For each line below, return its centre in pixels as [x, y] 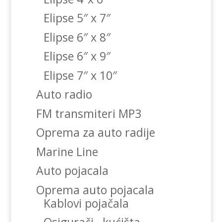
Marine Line [67, 151]
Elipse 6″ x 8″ [77, 37]
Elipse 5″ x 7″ [77, 18]
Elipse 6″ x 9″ [77, 56]
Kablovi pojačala [86, 203]
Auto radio [64, 94]
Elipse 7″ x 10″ [80, 75]
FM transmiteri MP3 [88, 113]
